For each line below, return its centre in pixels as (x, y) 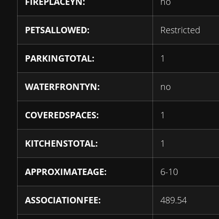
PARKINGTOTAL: (60, 58)
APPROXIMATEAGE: (66, 172)
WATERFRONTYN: (62, 87)
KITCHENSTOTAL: (61, 143)
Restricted (180, 30)
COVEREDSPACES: (62, 115)
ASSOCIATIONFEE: (63, 200)
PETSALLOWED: (57, 30)
